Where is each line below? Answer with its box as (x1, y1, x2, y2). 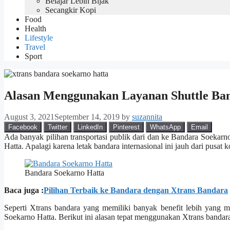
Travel (25, 42, 45, 51)
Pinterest (113, 123, 140, 131)
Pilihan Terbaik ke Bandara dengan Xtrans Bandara (44, 186, 228, 195)
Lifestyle (25, 33, 53, 42)
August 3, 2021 (4, 112, 54, 122)
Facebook (8, 123, 37, 131)
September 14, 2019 (54, 112, 120, 122)
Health (25, 24, 46, 33)
